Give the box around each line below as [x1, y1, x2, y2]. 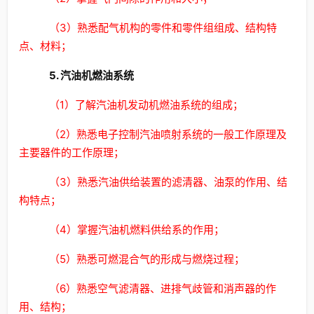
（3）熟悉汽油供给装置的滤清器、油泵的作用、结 [48, 175, 287, 189]
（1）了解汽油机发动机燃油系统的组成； [48, 98, 243, 111]
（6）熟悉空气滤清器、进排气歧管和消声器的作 [48, 282, 276, 295]
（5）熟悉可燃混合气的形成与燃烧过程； [48, 252, 245, 266]
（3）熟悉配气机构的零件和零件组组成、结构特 [48, 21, 277, 34]
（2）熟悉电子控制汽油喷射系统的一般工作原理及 [48, 128, 287, 141]
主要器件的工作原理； [19, 146, 124, 159]
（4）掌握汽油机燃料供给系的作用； [48, 223, 224, 236]
